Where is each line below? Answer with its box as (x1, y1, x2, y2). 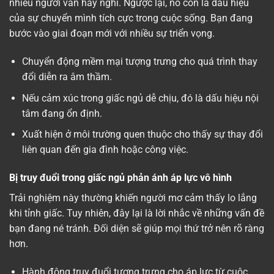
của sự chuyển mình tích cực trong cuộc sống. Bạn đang (9, 12, 253, 24)
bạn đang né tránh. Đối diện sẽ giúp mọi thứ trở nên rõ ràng (9, 223, 264, 235)
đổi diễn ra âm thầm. (21, 71, 114, 83)
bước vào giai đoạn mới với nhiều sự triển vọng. (9, 28, 215, 40)
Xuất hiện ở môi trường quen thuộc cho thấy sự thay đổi (21, 128, 263, 141)
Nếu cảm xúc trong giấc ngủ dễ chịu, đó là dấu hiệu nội (21, 92, 259, 104)
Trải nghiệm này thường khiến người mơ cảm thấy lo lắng (9, 192, 257, 204)
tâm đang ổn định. (21, 107, 105, 119)
